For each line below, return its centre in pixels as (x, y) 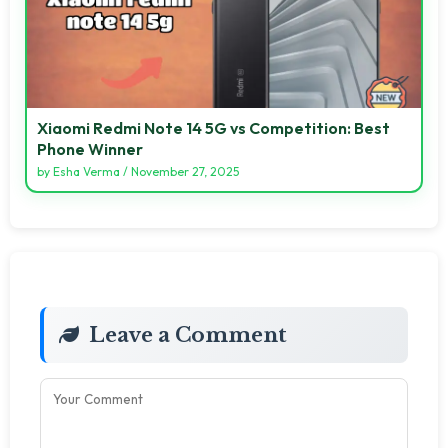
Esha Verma (86, 171)
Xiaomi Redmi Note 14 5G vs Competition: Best (213, 127)
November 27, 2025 (185, 171)
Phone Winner (90, 148)
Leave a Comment (188, 334)
